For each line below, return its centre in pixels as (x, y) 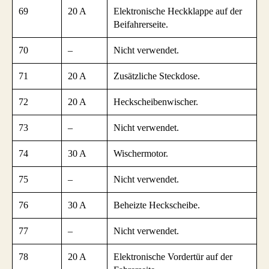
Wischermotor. (141, 154)
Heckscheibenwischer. (156, 102)
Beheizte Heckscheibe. (157, 205)
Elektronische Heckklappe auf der (178, 11)
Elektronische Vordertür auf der (173, 257)
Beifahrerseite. (141, 25)
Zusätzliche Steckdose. (157, 76)
